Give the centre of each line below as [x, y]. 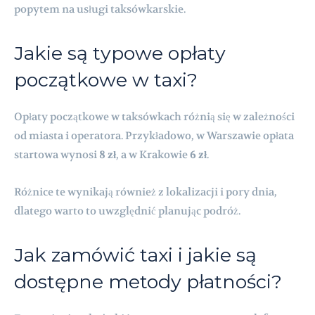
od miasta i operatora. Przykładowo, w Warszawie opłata [154, 135]
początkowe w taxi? [106, 79]
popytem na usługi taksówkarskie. [100, 9]
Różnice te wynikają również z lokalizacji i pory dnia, [146, 192]
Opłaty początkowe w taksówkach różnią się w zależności [154, 116]
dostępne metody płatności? [148, 281]
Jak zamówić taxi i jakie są [135, 255]
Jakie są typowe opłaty [120, 53]
